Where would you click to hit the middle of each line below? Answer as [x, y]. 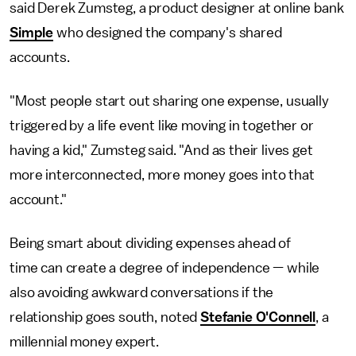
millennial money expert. [86, 342]
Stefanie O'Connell [258, 317]
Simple [32, 33]
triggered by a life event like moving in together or [162, 126]
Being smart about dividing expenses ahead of [150, 243]
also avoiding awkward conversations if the [142, 292]
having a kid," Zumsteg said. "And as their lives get [161, 150]
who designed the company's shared [168, 33]
